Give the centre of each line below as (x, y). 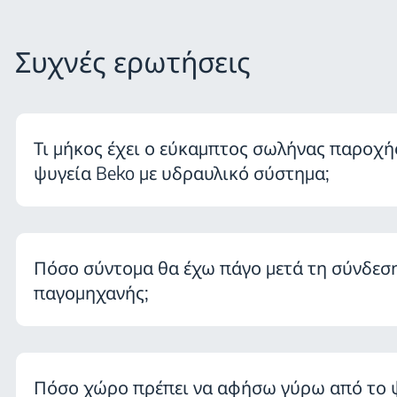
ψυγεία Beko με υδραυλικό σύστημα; (181, 172)
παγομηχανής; (91, 292)
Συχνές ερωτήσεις (133, 61)
